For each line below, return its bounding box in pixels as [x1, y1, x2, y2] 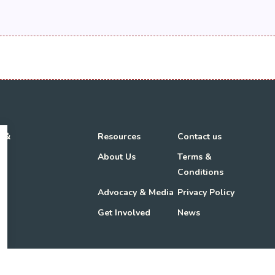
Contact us [177, 130, 222, 142]
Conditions [177, 166, 224, 178]
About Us [98, 150, 136, 163]
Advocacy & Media [98, 186, 174, 198]
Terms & [177, 150, 212, 163]
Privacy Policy [177, 186, 235, 198]
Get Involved [98, 206, 151, 219]
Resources [98, 130, 141, 142]
